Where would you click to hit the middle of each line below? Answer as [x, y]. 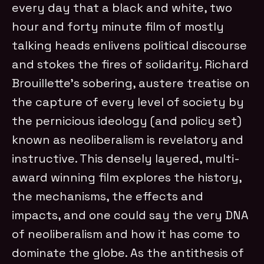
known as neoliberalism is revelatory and [128, 139]
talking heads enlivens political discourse [130, 45]
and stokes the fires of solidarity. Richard [131, 64]
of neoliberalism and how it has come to [126, 234]
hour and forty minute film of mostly [118, 26]
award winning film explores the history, [127, 177]
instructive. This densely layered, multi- [126, 158]
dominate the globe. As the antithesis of [128, 253]
